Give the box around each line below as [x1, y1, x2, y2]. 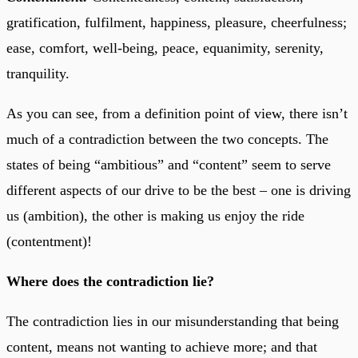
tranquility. [6, 65, 70, 82]
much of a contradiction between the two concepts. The [6, 130, 328, 147]
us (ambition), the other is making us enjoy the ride [6, 207, 304, 224]
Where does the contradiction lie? [6, 272, 214, 289]
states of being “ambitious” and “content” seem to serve [6, 156, 331, 173]
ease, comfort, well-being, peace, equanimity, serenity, [6, 39, 324, 56]
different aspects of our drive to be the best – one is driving [6, 181, 351, 198]
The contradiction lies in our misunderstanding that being [6, 312, 339, 329]
